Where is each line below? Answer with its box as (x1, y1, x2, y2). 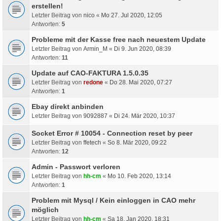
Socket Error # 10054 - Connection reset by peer (32, 129, 192, 137)
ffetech (83, 139, 101, 146)
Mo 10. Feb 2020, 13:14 (108, 172, 171, 180)
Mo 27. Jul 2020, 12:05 (101, 11, 162, 19)
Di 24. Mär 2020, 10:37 (114, 112, 175, 119)
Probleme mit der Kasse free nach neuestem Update (32, 35, 206, 43)
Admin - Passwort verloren (32, 162, 120, 171)
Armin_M (83, 45, 108, 52)
